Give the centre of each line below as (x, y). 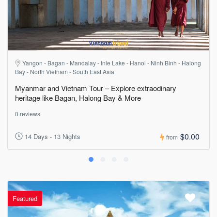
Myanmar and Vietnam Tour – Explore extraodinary (96, 88)
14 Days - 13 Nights (53, 137)
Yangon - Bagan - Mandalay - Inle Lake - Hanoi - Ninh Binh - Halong (112, 62)
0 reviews (28, 113)
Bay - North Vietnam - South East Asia (65, 71)
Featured (25, 198)
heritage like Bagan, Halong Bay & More (78, 97)
